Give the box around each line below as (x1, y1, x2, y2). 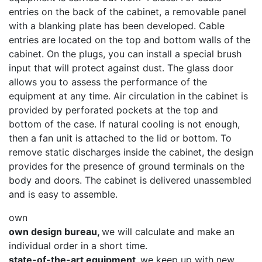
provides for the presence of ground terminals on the (9, 160, 244, 172)
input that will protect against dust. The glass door (9, 61, 233, 74)
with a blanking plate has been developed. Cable (9, 19, 225, 32)
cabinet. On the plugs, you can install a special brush (9, 47, 242, 60)
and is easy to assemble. (9, 188, 118, 200)
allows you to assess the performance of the (9, 75, 207, 88)
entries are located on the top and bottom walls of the (9, 33, 250, 46)
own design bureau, (9, 225, 102, 237)
